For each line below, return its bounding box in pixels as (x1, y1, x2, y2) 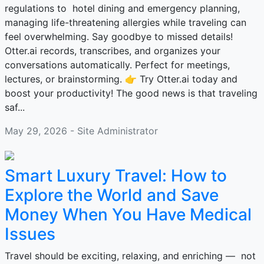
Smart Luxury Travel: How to (5, 166, 227, 186)
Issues (5, 224, 55, 244)
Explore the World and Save (5, 185, 219, 205)
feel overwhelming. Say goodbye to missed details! (5, 31, 233, 42)
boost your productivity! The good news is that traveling (5, 87, 258, 99)
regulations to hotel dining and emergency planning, (5, 2, 240, 14)
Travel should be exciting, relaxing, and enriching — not (5, 250, 256, 262)
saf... (5, 101, 25, 113)
